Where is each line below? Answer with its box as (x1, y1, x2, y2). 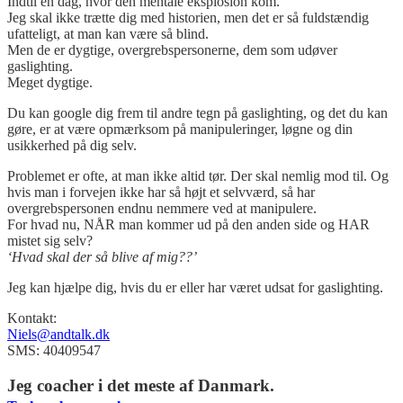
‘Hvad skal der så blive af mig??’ (7, 249, 197, 265)
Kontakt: (7, 310, 57, 327)
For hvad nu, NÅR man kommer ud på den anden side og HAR (7, 217, 370, 233)
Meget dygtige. (7, 75, 93, 91)
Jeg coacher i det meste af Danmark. (7, 375, 274, 395)
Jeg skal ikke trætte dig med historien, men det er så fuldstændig (7, 10, 369, 26)
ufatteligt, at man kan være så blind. (7, 26, 209, 42)
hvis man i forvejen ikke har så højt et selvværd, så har (7, 184, 315, 201)
